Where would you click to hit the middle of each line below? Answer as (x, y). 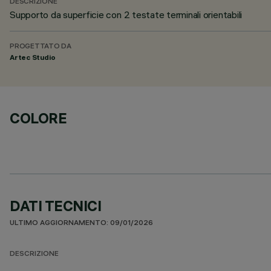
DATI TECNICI (56, 206)
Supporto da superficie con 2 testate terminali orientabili (126, 15)
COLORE (38, 118)
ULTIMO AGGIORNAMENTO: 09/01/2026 (81, 224)
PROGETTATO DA (41, 47)
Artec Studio (33, 57)
